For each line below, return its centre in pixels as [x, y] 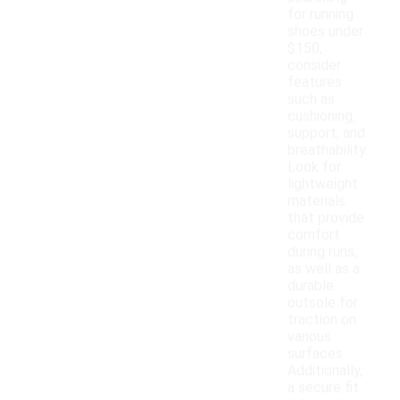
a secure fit [323, 387]
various [309, 337]
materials [317, 201]
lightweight [323, 184]
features [315, 82]
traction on [322, 320]
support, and [326, 133]
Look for [314, 167]
